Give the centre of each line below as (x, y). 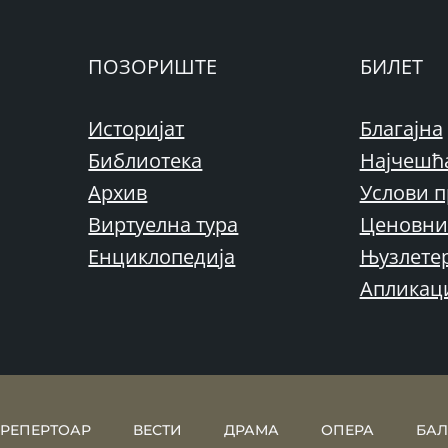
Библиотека (145, 160)
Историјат (136, 128)
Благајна (401, 128)
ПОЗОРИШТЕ (153, 66)
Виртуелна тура (163, 224)
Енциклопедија (162, 256)
